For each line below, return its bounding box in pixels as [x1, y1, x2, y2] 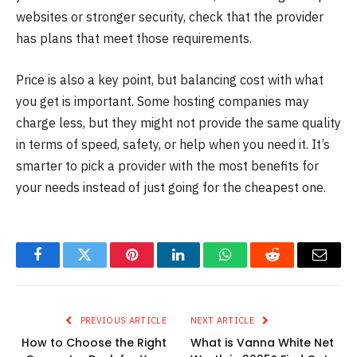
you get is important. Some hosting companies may [16, 93, 309, 110]
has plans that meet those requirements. [16, 30, 252, 47]
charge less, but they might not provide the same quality [16, 115, 341, 131]
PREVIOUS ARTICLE [77, 315, 167, 327]
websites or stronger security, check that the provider [16, 9, 324, 25]
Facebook [36, 259, 92, 274]
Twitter [83, 259, 125, 274]
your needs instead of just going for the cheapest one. [16, 179, 326, 196]
